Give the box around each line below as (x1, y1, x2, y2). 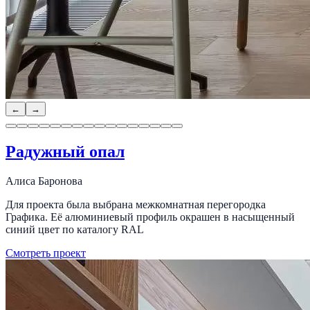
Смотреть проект (6, 246, 86, 259)
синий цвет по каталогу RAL (6, 223, 144, 235)
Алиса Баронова (6, 174, 82, 187)
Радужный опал (6, 143, 125, 161)
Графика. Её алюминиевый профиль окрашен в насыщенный (6, 210, 295, 223)
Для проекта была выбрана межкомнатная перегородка (6, 198, 266, 210)
